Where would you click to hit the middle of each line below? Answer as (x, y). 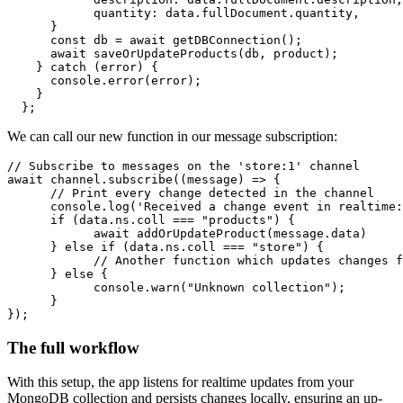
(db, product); (288, 53)
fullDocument (245, 13)
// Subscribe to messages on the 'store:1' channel (184, 166)
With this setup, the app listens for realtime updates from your (180, 382)
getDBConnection (227, 40)
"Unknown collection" (259, 287)
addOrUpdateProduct (201, 233)
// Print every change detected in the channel (212, 193)
